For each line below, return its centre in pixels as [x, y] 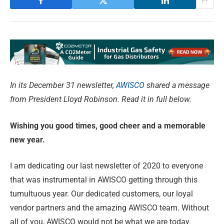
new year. [27, 139]
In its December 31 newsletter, [63, 85]
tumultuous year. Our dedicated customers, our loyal [101, 194]
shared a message [177, 85]
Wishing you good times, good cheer [76, 125]
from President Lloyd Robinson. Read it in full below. [101, 99]
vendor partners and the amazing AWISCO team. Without [109, 208]
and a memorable [174, 125]
